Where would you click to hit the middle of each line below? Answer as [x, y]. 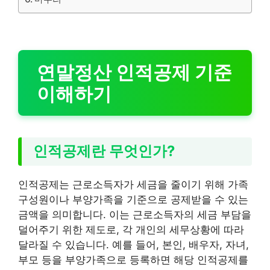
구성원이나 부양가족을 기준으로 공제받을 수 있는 [133, 199]
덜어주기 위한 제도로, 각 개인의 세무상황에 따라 [131, 229]
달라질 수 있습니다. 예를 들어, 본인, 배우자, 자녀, [133, 244]
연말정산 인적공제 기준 [134, 72]
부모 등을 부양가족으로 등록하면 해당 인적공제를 [133, 259]
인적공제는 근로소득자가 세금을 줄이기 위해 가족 [133, 184]
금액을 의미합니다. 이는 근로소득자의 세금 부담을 [135, 214]
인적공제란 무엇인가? [104, 151]
